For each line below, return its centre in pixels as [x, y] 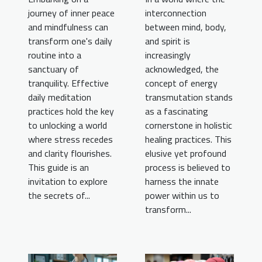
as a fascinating [177, 111]
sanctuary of [54, 69]
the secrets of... [59, 195]
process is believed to [188, 167]
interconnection [176, 13]
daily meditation [60, 97]
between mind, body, [186, 27]
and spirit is [168, 41]
